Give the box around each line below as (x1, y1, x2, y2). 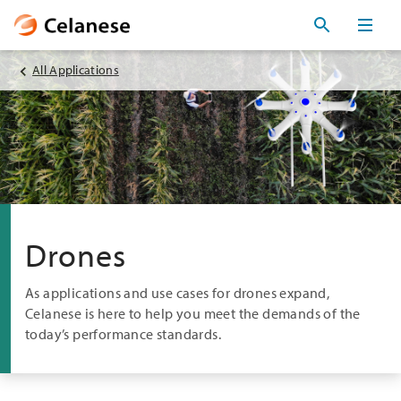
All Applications (32, 61, 119, 78)
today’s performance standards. (25, 324, 221, 343)
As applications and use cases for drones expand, (25, 283, 330, 302)
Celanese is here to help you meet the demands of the (25, 303, 361, 322)
